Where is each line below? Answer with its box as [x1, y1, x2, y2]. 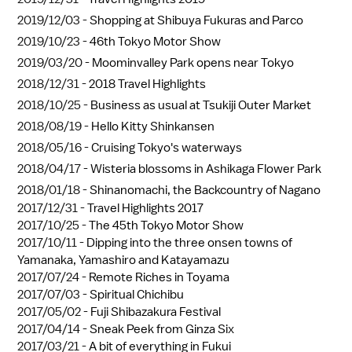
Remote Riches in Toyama [89, 269, 229, 285]
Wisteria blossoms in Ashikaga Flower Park [90, 160, 321, 177]
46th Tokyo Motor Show [90, 33, 221, 49]
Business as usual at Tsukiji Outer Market [90, 97, 311, 113]
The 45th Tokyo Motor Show [89, 217, 244, 233]
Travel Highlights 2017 [87, 200, 203, 216]
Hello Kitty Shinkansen [91, 118, 214, 134]
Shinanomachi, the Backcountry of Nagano [90, 181, 321, 198]
